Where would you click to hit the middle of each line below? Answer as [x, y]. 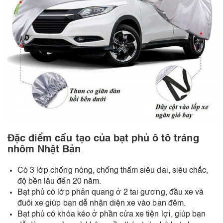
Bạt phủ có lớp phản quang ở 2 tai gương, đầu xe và [111, 193]
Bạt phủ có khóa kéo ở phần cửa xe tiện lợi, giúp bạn [112, 215]
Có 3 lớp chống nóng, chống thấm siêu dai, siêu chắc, [113, 171]
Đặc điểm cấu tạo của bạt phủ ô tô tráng [103, 139]
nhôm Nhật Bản [44, 150]
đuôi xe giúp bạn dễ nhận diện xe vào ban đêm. [102, 204]
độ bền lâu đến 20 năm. [59, 182]
